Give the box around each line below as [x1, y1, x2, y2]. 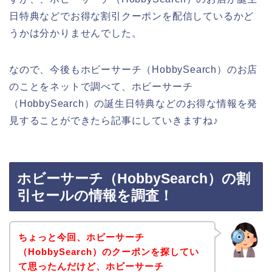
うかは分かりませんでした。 [9, 27, 142, 38]
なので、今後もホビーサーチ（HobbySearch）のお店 [9, 64, 258, 75]
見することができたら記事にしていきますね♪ [9, 115, 219, 126]
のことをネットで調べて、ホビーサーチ [9, 81, 193, 92]
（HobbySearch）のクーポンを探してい [18, 246, 199, 257]
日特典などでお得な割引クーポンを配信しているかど [9, 10, 254, 21]
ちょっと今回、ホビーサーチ [18, 231, 144, 242]
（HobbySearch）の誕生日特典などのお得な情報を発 [9, 98, 258, 109]
